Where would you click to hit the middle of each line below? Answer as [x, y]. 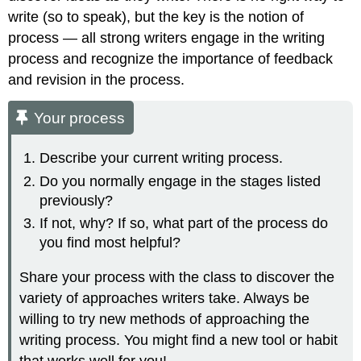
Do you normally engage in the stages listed [180, 181]
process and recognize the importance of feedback [171, 58]
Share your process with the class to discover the [177, 277]
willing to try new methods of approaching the [165, 319]
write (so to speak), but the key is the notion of [156, 17]
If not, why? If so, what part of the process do [184, 224]
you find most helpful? [110, 243]
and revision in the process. [97, 79]
